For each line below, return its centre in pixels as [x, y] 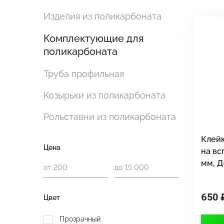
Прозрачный [80, 219]
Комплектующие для [94, 38]
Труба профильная [84, 74]
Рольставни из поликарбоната [110, 117]
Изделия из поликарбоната [102, 16]
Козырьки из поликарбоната [104, 95]
